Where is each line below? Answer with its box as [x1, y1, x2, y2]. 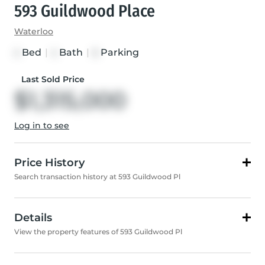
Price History [14, 156, 85, 170]
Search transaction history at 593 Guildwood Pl [14, 172, 180, 182]
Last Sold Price [21, 74, 85, 85]
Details [14, 211, 52, 225]
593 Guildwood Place [14, 1, 155, 21]
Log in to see [14, 120, 69, 131]
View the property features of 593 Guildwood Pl [14, 227, 182, 237]
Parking [98, 47, 139, 59]
